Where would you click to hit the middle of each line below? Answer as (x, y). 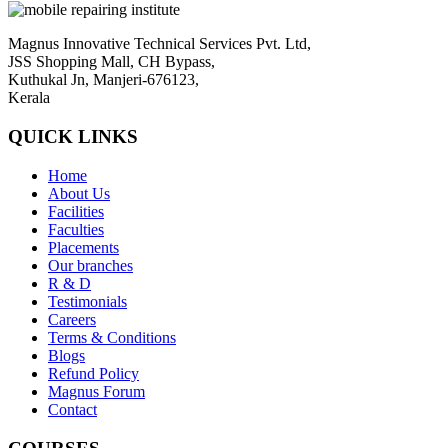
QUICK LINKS (73, 137)
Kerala (29, 98)
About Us (79, 193)
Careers (72, 319)
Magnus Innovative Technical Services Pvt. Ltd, (159, 44)
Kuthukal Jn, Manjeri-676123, (103, 80)
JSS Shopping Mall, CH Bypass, (111, 62)
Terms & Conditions (112, 337)
